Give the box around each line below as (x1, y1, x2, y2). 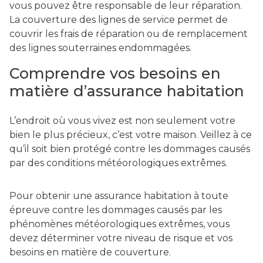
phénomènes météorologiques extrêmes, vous (9, 218, 230, 230)
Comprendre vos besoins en (9, 65, 221, 83)
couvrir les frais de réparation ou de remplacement (9, 28, 248, 40)
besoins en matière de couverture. (9, 247, 171, 258)
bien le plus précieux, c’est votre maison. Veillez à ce (9, 129, 252, 141)
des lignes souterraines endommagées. (9, 42, 191, 54)
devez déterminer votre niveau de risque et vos (9, 232, 232, 244)
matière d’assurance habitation (9, 82, 244, 100)
